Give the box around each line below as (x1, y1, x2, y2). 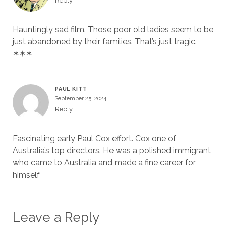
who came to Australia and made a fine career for (12, 158, 196, 168)
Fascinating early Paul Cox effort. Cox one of (12, 134, 176, 144)
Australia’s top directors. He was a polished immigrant (12, 146, 211, 156)
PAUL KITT (54, 86, 87, 92)
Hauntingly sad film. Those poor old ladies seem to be (12, 25, 213, 35)
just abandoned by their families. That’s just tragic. (12, 37, 197, 47)
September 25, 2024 (54, 95, 106, 102)
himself (12, 170, 40, 180)
